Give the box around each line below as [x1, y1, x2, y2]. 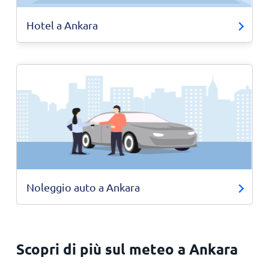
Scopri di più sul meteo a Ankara [16, 240, 238, 258]
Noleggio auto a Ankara [26, 181, 140, 193]
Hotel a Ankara [26, 19, 98, 31]
